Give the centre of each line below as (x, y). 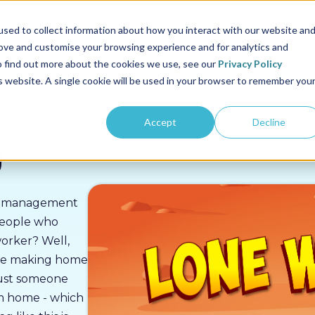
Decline (269, 122)
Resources (194, 29)
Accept (161, 122)
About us (270, 29)
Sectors (58, 29)
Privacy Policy (250, 63)
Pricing (122, 29)
